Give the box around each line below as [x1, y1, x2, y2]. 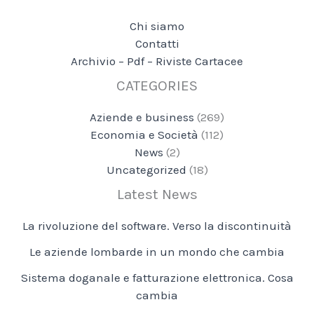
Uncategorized [106, 163, 186, 177]
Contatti [135, 36, 179, 51]
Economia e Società [90, 128, 198, 142]
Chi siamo [130, 19, 184, 34]
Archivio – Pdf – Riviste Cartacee [71, 54, 243, 69]
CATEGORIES [116, 77, 198, 95]
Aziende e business [90, 110, 194, 125]
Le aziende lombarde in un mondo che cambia [29, 245, 285, 259]
